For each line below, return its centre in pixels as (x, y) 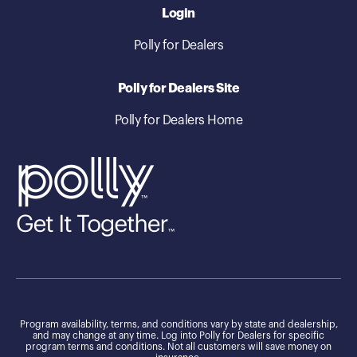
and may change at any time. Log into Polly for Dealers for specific (178, 335)
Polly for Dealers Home (178, 120)
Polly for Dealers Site (178, 88)
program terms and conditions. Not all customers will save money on (178, 346)
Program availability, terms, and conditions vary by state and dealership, (178, 324)
